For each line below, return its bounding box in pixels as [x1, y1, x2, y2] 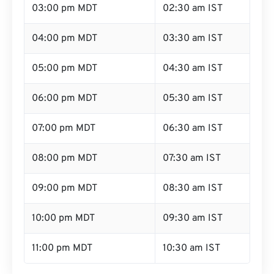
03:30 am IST [163, 32, 223, 45]
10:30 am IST [163, 242, 220, 254]
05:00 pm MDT [32, 62, 97, 75]
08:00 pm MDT [32, 152, 97, 165]
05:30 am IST [163, 92, 223, 105]
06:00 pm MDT [32, 92, 97, 105]
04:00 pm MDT [32, 32, 97, 45]
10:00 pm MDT [32, 212, 95, 224]
